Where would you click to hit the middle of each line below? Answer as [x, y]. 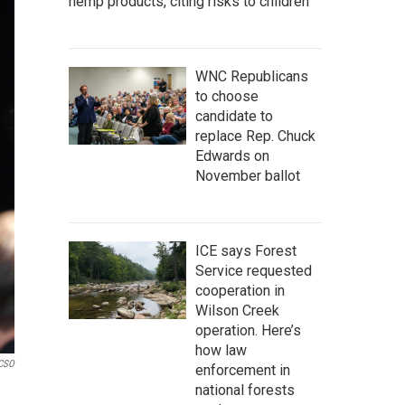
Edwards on [232, 155]
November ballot [248, 175]
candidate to [234, 116]
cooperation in [240, 290]
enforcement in [243, 370]
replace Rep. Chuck [255, 136]
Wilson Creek [237, 310]
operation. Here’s [248, 330]
